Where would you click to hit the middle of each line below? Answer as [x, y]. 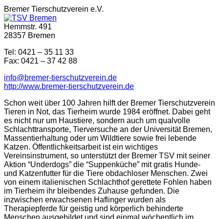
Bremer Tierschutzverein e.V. [54, 9]
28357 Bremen [30, 35]
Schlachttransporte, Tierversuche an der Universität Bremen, [108, 129]
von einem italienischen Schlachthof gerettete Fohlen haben [108, 182]
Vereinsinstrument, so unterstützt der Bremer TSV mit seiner [107, 155]
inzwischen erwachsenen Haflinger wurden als [85, 199]
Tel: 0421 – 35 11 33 [39, 52]
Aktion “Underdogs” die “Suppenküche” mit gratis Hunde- [102, 164]
